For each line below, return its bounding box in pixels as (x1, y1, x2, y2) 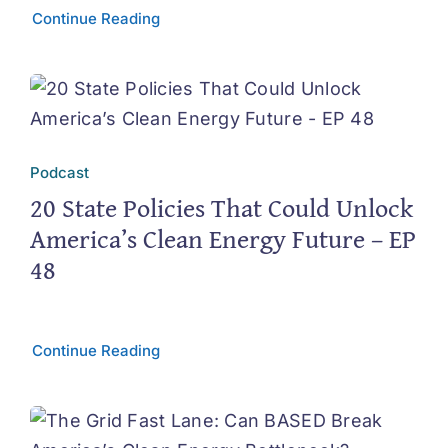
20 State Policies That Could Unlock (29, 187, 413, 227)
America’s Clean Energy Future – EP (29, 218, 416, 258)
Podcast (29, 162, 89, 182)
